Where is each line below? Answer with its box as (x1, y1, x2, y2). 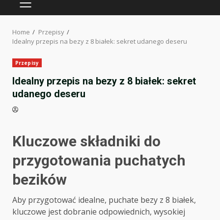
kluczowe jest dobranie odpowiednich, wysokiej (12, 206, 185, 218)
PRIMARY (25, 3, 57, 13)
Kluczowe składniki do (12, 133, 161, 150)
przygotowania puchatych (12, 152, 186, 169)
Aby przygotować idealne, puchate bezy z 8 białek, (12, 194, 196, 206)
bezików (12, 171, 67, 189)
